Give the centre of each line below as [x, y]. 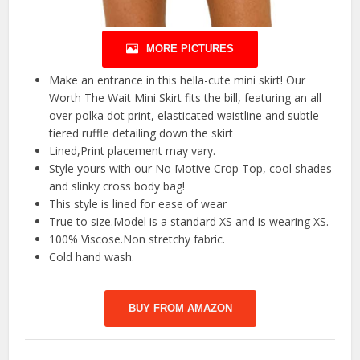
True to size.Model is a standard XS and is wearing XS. [189, 221]
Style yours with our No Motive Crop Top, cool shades [191, 168]
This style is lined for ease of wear [138, 203]
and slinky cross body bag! [117, 186]
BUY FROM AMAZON [180, 308]
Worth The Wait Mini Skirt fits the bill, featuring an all [186, 97]
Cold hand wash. [92, 256]
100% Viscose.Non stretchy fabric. [137, 239]
